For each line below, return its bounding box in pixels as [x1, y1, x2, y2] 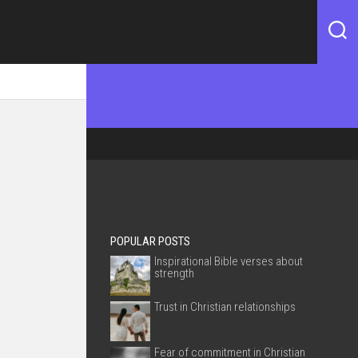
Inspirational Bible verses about [154, 254, 303, 268]
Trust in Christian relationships [154, 300, 296, 314]
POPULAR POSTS [110, 234, 190, 249]
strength [154, 266, 194, 280]
